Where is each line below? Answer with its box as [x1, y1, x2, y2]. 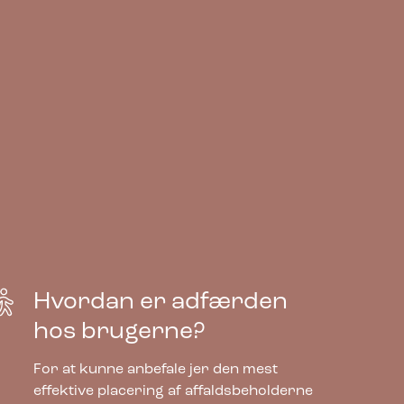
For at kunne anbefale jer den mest [32, 363, 278, 378]
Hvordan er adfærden [32, 290, 288, 316]
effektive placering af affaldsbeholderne [32, 384, 313, 399]
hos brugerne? [32, 320, 206, 345]
